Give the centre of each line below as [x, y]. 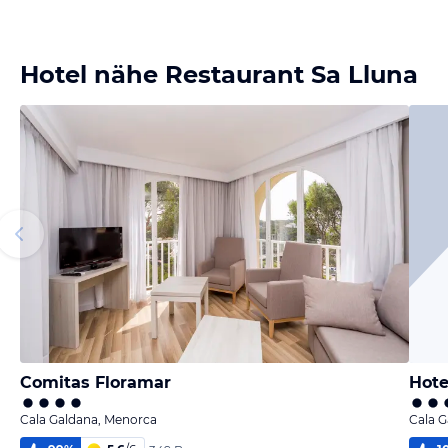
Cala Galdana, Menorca [88, 419]
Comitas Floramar [95, 382]
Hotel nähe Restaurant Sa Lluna [219, 74]
